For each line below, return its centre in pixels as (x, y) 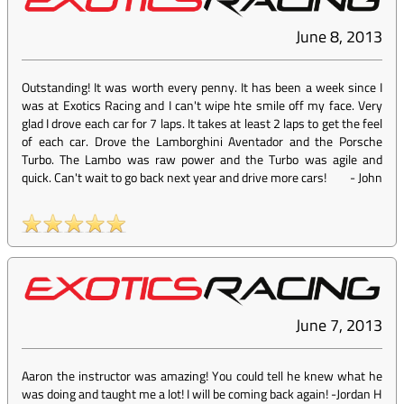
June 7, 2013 (339, 326)
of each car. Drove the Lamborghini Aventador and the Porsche (202, 142)
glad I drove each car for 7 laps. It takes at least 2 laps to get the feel (202, 124)
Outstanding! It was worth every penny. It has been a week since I (202, 87)
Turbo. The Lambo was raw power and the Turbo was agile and (202, 160)
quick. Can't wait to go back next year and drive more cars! (174, 178)
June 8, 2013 (339, 37)
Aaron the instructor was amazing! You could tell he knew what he (202, 376)
